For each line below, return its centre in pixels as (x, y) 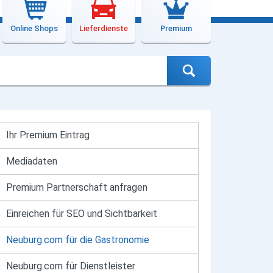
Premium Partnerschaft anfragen (77, 187)
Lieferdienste (104, 28)
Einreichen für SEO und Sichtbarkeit (82, 213)
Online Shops (34, 28)
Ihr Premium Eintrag (48, 135)
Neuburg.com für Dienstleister (71, 266)
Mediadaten (32, 161)
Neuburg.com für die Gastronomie (78, 239)
